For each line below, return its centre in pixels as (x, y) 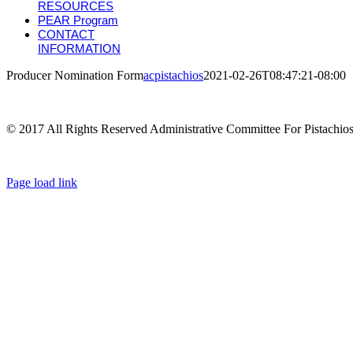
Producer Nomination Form (75, 75)
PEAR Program (78, 20)
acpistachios (173, 75)
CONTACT (66, 34)
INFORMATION (79, 48)
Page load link (42, 182)
